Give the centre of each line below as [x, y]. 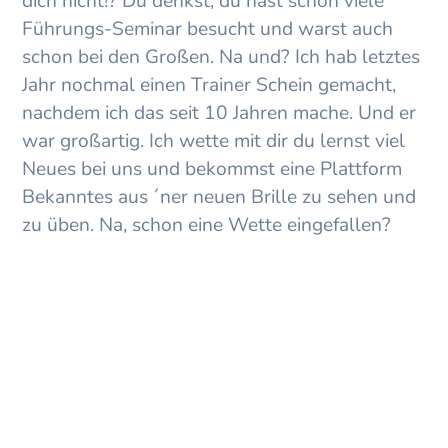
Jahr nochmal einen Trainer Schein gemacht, [209, 85]
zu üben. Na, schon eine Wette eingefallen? [207, 225]
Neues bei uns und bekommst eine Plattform [212, 169]
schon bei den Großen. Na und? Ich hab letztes [221, 57]
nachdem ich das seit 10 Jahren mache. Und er [219, 113]
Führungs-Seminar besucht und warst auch [208, 29]
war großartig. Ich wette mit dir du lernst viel [214, 141]
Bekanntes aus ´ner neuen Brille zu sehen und [219, 197]
